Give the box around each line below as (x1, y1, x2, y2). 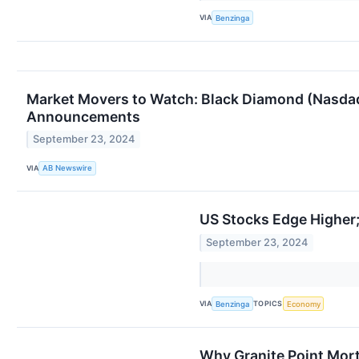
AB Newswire (42, 163, 93, 173)
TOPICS (253, 299, 283, 309)
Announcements (26, 107, 140, 125)
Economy (286, 299, 321, 309)
